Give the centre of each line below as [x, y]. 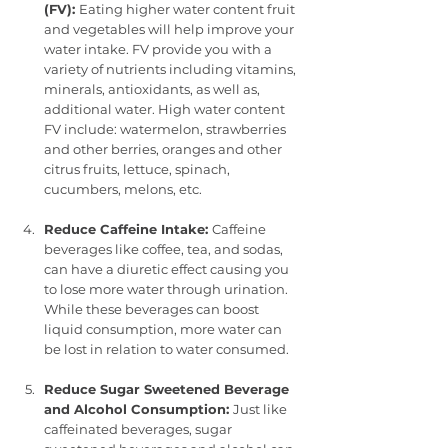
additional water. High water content [166, 108]
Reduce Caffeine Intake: [128, 228]
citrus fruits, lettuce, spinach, [138, 168]
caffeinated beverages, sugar [139, 428]
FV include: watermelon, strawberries [166, 128]
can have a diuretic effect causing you [168, 268]
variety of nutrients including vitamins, [171, 68]
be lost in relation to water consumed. [166, 348]
